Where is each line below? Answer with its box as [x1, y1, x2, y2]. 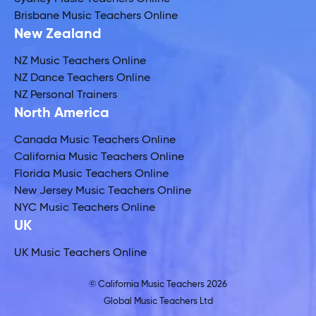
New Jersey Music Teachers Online [14, 185, 191, 197]
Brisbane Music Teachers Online [14, 10, 178, 22]
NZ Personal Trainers [14, 89, 117, 101]
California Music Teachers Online [14, 151, 184, 163]
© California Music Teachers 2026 [89, 279, 227, 289]
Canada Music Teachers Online [14, 134, 176, 146]
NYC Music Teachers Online [14, 202, 155, 214]
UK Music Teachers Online [14, 247, 147, 259]
